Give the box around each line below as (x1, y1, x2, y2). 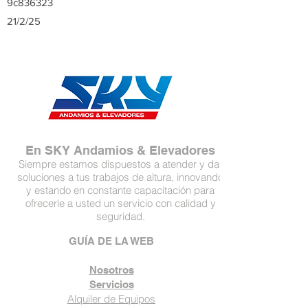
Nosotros (89, 264, 134, 276)
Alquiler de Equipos (67, 292, 155, 305)
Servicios (89, 278, 134, 290)
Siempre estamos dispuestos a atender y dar (18, 157, 223, 170)
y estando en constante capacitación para (26, 184, 214, 197)
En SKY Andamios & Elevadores (25, 143, 215, 157)
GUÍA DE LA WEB (69, 235, 154, 247)
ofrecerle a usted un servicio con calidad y (25, 197, 216, 210)
